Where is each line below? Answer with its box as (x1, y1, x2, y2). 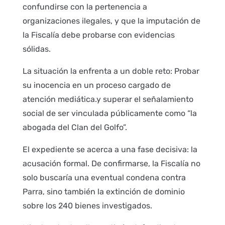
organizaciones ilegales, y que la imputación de (22, 16, 200, 26)
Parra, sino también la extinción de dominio (22, 187, 185, 197)
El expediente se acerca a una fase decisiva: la (22, 145, 197, 155)
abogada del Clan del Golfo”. (22, 123, 127, 133)
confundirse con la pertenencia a (22, 2, 147, 12)
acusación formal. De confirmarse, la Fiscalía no (22, 159, 200, 169)
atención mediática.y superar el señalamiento (22, 94, 193, 104)
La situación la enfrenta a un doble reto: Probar (22, 66, 199, 76)
